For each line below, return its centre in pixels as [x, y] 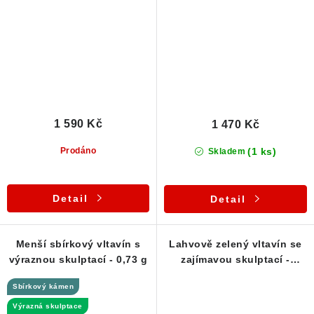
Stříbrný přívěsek [235, 275]
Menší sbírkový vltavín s [78, 244]
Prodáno [78, 151]
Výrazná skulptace [48, 306]
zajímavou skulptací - [235, 260]
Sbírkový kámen [43, 287]
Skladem [226, 152]
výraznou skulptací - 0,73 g [78, 260]
